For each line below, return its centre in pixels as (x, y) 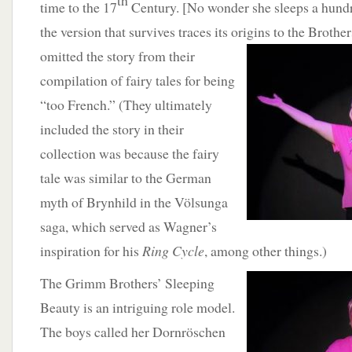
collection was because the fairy (130, 153)
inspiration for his (91, 251)
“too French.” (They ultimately (126, 104)
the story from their (141, 56)
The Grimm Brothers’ (103, 283)
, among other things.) (266, 251)
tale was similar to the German (126, 178)
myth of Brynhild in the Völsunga (134, 202)
